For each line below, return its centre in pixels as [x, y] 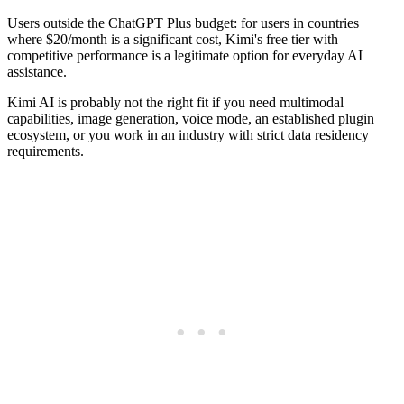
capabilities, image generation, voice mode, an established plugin [191, 119]
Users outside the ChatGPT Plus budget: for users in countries [183, 23]
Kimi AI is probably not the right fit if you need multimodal [175, 103]
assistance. [37, 72]
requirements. [46, 151]
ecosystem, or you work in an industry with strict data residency [188, 135]
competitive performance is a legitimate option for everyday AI [185, 56]
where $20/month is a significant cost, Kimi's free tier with [173, 40]
